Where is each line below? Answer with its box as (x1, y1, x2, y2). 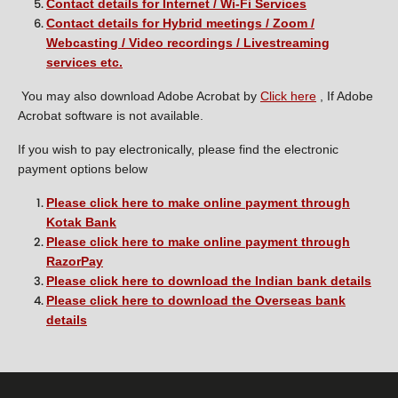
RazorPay (46, 253, 103, 268)
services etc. (46, 54, 123, 69)
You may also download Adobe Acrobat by (21, 88, 260, 103)
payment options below (18, 161, 147, 176)
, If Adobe (316, 88, 373, 103)
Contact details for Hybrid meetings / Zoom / (46, 15, 314, 30)
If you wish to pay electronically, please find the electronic (18, 141, 338, 156)
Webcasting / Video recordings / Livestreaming (46, 35, 330, 50)
